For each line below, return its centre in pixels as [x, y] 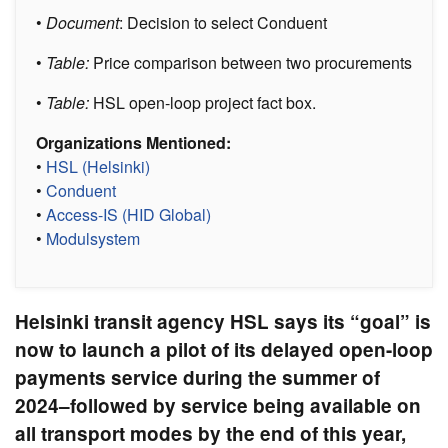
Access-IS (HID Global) [128, 214]
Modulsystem [93, 238]
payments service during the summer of [197, 377]
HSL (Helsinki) [98, 166]
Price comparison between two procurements [250, 62]
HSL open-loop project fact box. [204, 102]
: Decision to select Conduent [223, 22]
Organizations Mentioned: [133, 142]
